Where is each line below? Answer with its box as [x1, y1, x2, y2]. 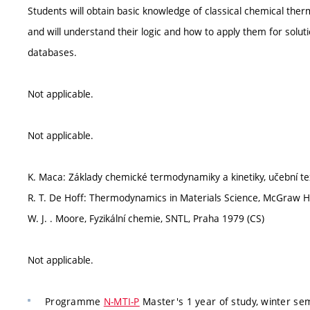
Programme [45, 295, 104, 308]
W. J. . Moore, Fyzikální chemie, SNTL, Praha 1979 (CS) [28, 212, 264, 225]
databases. [28, 46, 77, 59]
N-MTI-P [103, 295, 140, 308]
